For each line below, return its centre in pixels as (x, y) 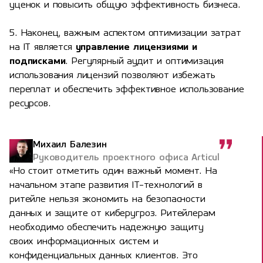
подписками (38, 61)
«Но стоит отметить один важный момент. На (113, 171)
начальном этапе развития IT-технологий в (106, 185)
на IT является (43, 47)
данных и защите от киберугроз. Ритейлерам (112, 213)
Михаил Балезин (70, 145)
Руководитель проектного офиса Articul (127, 158)
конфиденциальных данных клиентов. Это (104, 256)
